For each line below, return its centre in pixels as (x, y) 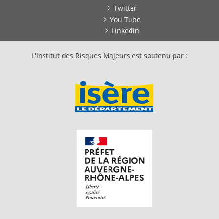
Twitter (125, 8)
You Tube (125, 19)
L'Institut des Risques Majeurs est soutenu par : (109, 55)
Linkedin (125, 30)
